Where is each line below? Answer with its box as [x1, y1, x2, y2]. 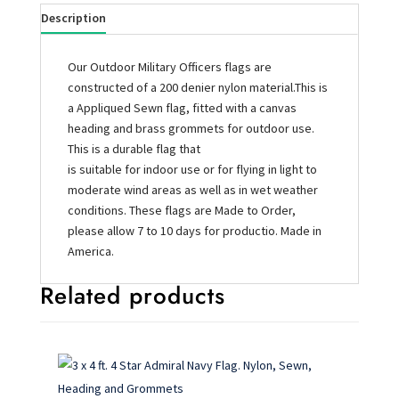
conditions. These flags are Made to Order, [67, 202, 296, 218]
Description [40, 10, 106, 26]
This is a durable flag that [67, 141, 200, 157]
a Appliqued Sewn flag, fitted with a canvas [67, 100, 297, 116]
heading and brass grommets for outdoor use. [67, 120, 314, 136]
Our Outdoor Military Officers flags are [67, 59, 272, 75]
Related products [39, 279, 225, 313]
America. [67, 243, 114, 259]
